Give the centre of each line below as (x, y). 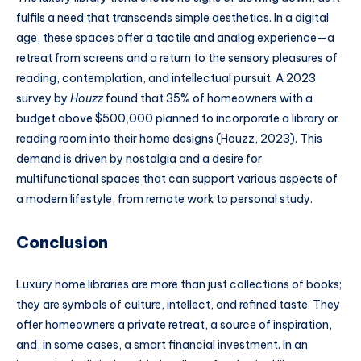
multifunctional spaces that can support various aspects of (177, 178)
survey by (43, 98)
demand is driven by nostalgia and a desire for (139, 158)
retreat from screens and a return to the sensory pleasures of (177, 58)
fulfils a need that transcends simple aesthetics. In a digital (172, 17)
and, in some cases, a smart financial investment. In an (162, 344)
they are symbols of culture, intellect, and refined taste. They (178, 304)
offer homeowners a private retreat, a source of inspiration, (174, 324)
